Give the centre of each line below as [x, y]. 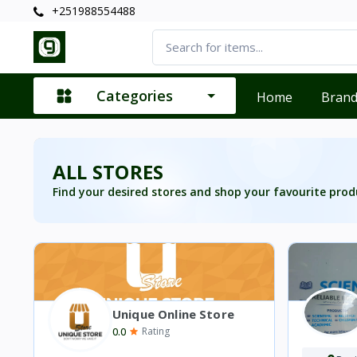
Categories [135, 96]
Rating [156, 331]
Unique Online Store [173, 314]
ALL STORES [108, 171]
